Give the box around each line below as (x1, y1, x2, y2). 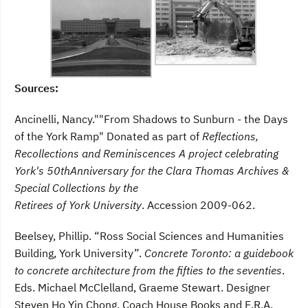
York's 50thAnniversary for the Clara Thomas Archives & (14, 164, 289, 178)
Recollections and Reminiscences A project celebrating (14, 146, 278, 161)
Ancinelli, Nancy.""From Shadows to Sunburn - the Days (14, 112, 288, 126)
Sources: (14, 81, 58, 96)
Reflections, (202, 129, 258, 144)
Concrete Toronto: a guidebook (144, 246, 294, 261)
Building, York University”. (14, 246, 144, 261)
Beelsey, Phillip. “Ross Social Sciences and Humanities (14, 229, 284, 243)
